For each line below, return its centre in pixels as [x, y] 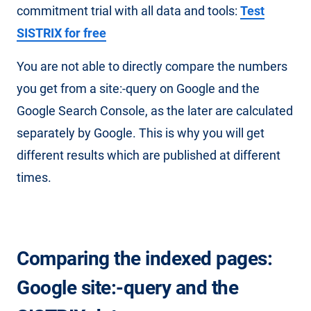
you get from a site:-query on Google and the [138, 89]
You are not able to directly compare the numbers [152, 66]
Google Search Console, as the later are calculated [155, 111]
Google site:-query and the [127, 288]
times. [34, 177]
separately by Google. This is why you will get [141, 133]
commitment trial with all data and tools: [128, 11]
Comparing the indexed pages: [144, 259]
